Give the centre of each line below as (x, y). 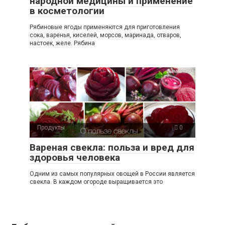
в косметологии (67, 11)
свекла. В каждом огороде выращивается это (96, 182)
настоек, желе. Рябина (62, 43)
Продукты (51, 128)
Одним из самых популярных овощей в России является (112, 174)
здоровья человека (75, 158)
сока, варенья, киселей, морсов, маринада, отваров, (105, 35)
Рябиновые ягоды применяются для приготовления (105, 27)
